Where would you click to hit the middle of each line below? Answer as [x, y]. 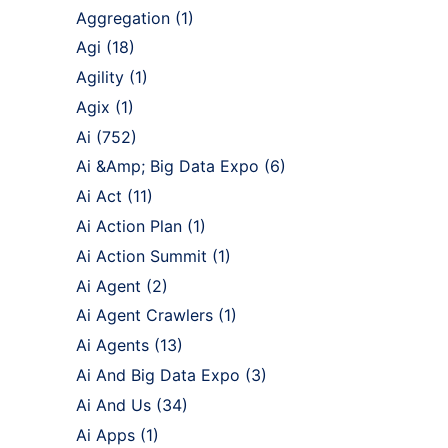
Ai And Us [113, 404]
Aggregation [123, 17]
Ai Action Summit [141, 255]
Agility [100, 77]
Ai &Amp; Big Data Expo [167, 166]
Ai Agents [112, 345]
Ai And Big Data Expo [158, 375]
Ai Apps [105, 434]
